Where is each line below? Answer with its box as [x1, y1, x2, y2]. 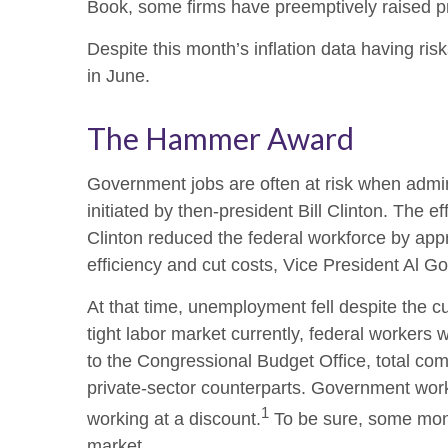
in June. [87, 66, 150, 87]
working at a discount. [87, 409, 261, 430]
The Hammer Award [87, 120, 354, 157]
